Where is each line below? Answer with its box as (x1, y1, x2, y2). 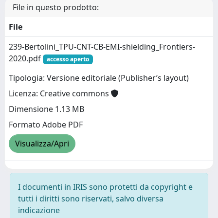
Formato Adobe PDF (9, 119, 83, 130)
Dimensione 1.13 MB (9, 104, 84, 115)
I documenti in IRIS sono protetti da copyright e (18, 182, 193, 192)
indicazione (18, 205, 60, 216)
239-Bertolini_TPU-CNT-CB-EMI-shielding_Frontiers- (9, 41, 195, 52)
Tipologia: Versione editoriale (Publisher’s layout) (9, 73, 189, 84)
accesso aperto (46, 55, 89, 63)
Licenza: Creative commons (9, 88, 111, 99)
